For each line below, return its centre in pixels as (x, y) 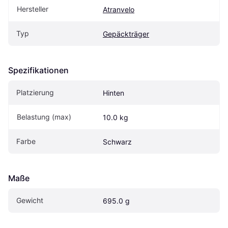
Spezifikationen (38, 70)
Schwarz (117, 142)
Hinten (113, 93)
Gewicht (30, 201)
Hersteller (33, 9)
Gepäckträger (126, 34)
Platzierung (35, 93)
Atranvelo (119, 10)
